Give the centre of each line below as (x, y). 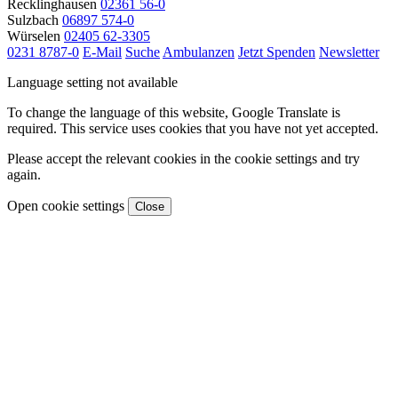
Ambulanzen (199, 52)
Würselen (34, 36)
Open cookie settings (66, 205)
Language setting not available (92, 82)
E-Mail (102, 52)
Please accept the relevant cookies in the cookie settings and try (183, 158)
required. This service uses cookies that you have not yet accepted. (193, 128)
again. (24, 174)
